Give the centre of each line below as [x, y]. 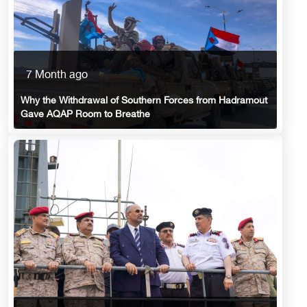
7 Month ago [57, 75]
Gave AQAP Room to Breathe [85, 114]
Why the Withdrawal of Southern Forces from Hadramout [144, 101]
